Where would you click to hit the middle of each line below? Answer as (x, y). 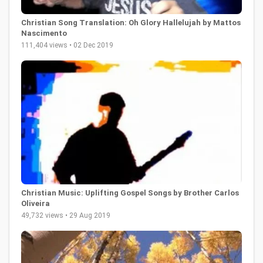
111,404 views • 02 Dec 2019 (67, 45)
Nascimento (44, 33)
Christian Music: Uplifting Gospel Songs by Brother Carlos (130, 193)
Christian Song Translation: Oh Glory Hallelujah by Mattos (131, 22)
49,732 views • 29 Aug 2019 (66, 216)
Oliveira (36, 204)
